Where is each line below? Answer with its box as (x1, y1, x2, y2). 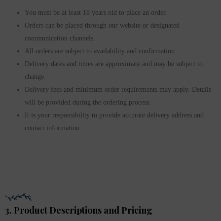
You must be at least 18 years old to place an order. (25, 9, 167, 17)
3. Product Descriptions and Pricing (5, 204, 152, 217)
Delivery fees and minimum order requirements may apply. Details (25, 86, 211, 94)
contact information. (25, 124, 81, 132)
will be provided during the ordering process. (25, 99, 151, 107)
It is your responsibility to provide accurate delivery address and (25, 111, 204, 119)
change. (25, 73, 46, 81)
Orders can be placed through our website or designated (25, 22, 180, 30)
